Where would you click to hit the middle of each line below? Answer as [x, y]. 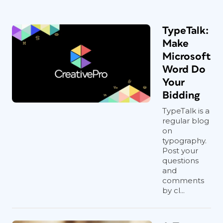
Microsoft [187, 56]
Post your [180, 151]
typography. [184, 141]
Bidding [181, 95]
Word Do [184, 69]
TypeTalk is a [186, 111]
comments [183, 180]
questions [180, 161]
